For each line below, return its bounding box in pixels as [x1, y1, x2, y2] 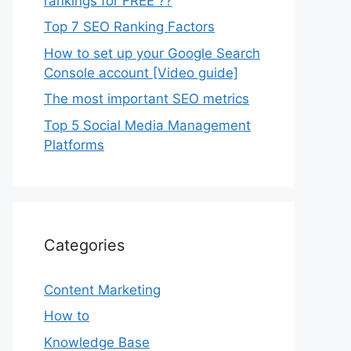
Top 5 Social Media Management [44, 117, 251, 133]
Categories [44, 235, 125, 255]
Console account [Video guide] [44, 64, 238, 81]
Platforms [44, 136, 104, 153]
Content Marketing [44, 281, 161, 298]
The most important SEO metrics [44, 91, 249, 107]
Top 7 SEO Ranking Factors [44, 19, 215, 34]
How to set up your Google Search [44, 45, 260, 61]
